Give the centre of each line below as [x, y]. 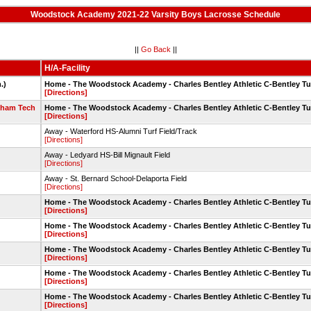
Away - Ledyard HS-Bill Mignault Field [107, 155]
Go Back [155, 49]
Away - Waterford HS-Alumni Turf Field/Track [120, 131]
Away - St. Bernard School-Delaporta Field [115, 178]
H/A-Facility [67, 68]
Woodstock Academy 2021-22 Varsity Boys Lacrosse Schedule [155, 15]
